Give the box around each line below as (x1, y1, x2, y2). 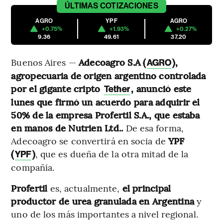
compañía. (11, 160, 55, 173)
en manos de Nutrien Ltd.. (11, 121, 123, 134)
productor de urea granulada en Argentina (11, 194, 197, 207)
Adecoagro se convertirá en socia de (11, 134, 168, 147)
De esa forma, (123, 121, 184, 134)
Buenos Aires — (11, 55, 79, 68)
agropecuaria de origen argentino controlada (11, 69, 206, 82)
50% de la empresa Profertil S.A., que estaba (11, 108, 200, 121)
